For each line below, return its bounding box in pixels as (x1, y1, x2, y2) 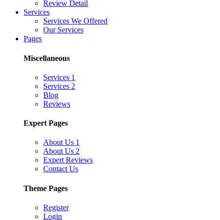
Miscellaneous (24, 54, 70, 62)
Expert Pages (24, 119, 68, 128)
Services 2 (43, 82, 75, 90)
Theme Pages (24, 184, 68, 192)
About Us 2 (43, 147, 80, 156)
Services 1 (43, 73, 75, 82)
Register (43, 203, 69, 212)
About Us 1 (43, 138, 80, 147)
